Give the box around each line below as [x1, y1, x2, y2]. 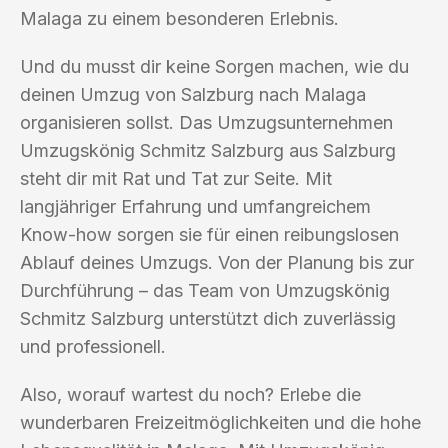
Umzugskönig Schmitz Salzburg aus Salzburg [20, 139, 396, 161]
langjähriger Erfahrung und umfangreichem [20, 195, 371, 217]
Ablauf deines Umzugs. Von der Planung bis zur [20, 251, 414, 273]
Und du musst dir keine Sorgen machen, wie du [20, 55, 409, 77]
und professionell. [20, 335, 166, 357]
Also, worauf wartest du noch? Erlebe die [20, 383, 361, 405]
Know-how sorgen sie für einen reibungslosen [20, 223, 399, 245]
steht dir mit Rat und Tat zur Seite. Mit [20, 167, 332, 189]
